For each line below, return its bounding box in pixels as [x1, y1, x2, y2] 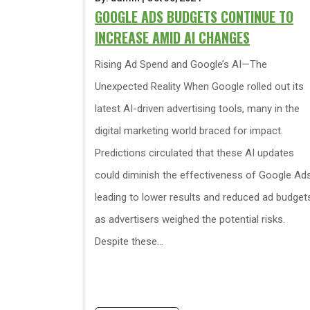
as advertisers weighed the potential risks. [95, 213, 285, 226]
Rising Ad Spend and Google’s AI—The [95, 58, 267, 71]
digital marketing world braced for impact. [95, 125, 283, 137]
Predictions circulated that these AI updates [95, 147, 294, 159]
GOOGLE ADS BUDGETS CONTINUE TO [95, 6, 293, 27]
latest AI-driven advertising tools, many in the [95, 102, 300, 115]
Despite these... [95, 235, 163, 248]
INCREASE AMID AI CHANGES [95, 27, 250, 48]
